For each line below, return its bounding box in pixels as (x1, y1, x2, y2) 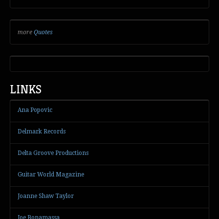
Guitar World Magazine (18, 171, 84, 178)
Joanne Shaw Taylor (18, 192, 74, 199)
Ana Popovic (18, 106, 52, 113)
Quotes (34, 29, 53, 36)
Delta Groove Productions (18, 149, 88, 156)
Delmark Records (18, 128, 66, 135)
